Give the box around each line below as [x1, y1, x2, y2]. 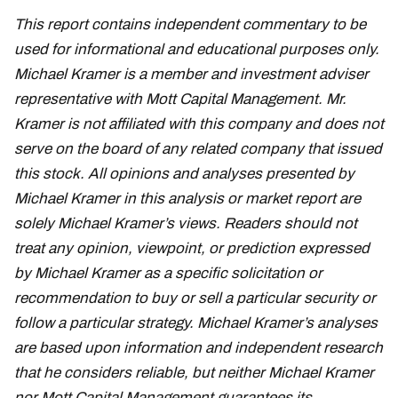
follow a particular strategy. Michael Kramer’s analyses [14, 314, 378, 332]
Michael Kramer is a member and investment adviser [14, 66, 369, 84]
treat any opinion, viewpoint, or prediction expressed [14, 240, 370, 258]
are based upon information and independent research [14, 339, 383, 357]
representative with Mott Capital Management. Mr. [14, 91, 346, 108]
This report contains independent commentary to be [14, 16, 366, 34]
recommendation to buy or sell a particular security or [14, 290, 376, 307]
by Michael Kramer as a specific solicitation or [14, 265, 322, 283]
